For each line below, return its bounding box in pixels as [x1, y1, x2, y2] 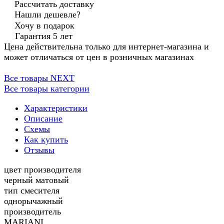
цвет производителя [4, 164, 81, 175]
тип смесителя [4, 185, 59, 196]
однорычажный [4, 196, 63, 206]
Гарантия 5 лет [15, 31, 72, 41]
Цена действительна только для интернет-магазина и [4, 41, 209, 52]
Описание [24, 113, 62, 124]
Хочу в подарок [14, 20, 74, 31]
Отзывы [24, 145, 54, 155]
